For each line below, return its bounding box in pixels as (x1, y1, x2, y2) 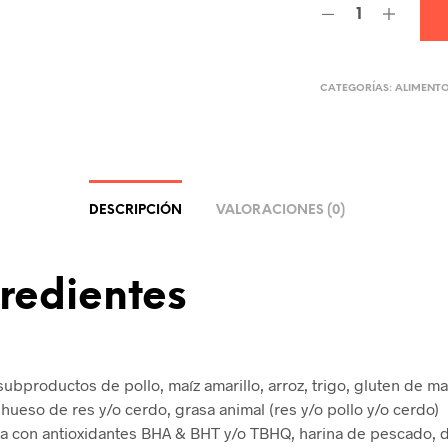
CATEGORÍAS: (320, 83, 396, 94)
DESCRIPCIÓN (88, 204, 182, 217)
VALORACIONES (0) (215, 204, 345, 217)
